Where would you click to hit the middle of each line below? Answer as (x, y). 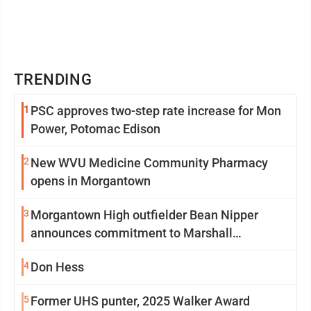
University (59, 251)
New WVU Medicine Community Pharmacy (149, 163)
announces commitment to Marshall (132, 233)
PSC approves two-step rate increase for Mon (156, 111)
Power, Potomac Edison (95, 129)
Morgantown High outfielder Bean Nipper (144, 215)
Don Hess (57, 267)
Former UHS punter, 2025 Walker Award (140, 301)
